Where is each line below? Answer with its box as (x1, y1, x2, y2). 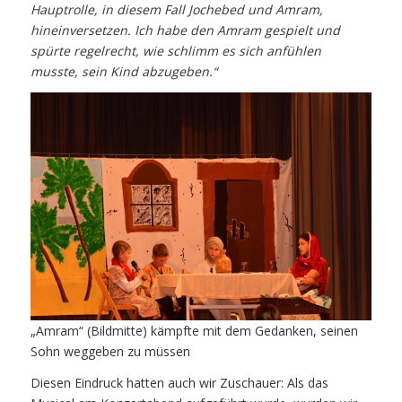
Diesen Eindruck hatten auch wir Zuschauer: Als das (30, 373, 328, 391)
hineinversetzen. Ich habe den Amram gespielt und (30, 21, 340, 39)
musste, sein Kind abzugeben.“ (30, 62, 217, 80)
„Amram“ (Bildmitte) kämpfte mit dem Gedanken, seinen (30, 321, 358, 339)
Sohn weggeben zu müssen (30, 342, 190, 360)
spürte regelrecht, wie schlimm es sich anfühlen (30, 41, 321, 59)
